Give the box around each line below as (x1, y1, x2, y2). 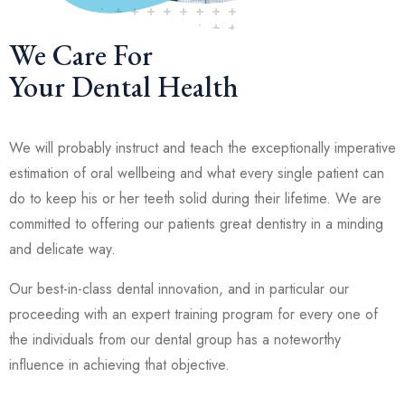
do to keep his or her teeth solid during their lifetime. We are (9, 187, 381, 209)
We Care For (9, 35, 153, 74)
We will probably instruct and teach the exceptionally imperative (9, 137, 396, 158)
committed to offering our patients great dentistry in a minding (9, 212, 383, 234)
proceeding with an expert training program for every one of (9, 303, 378, 325)
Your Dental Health (9, 67, 239, 106)
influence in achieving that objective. (9, 353, 230, 375)
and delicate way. (9, 238, 116, 259)
